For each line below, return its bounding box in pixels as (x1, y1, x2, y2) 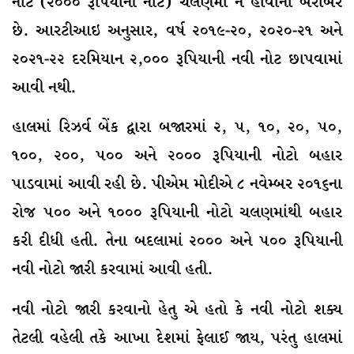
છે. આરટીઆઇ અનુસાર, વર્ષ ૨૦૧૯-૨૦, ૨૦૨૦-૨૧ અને (12, 19, 342, 43)
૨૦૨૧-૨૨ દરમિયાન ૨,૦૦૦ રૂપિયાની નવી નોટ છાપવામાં (12, 47, 342, 71)
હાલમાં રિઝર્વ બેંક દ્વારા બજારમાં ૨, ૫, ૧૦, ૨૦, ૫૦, (12, 116, 342, 140)
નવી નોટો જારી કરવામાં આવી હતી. (12, 258, 213, 282)
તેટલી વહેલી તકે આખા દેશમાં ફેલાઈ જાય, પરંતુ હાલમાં (12, 326, 342, 350)
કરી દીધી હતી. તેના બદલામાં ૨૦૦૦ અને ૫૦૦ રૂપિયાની (12, 230, 342, 254)
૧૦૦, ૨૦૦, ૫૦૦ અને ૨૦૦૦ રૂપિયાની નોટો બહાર (12, 145, 342, 168)
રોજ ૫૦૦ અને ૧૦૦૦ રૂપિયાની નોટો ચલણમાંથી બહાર (12, 201, 342, 225)
